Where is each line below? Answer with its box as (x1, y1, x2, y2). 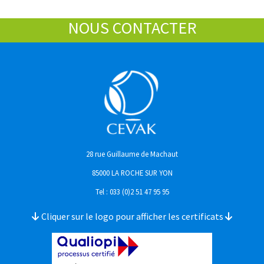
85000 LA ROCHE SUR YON (91, 167, 173, 177)
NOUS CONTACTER (67, 17, 197, 39)
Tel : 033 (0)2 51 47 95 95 (95, 186, 169, 196)
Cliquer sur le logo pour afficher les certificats (41, 210, 225, 222)
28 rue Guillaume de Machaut (86, 148, 178, 159)
